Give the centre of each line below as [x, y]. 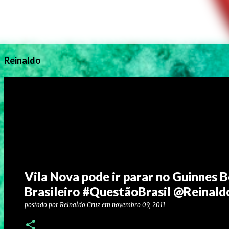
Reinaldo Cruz [80, 205]
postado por [42, 205]
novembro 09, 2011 [139, 205]
